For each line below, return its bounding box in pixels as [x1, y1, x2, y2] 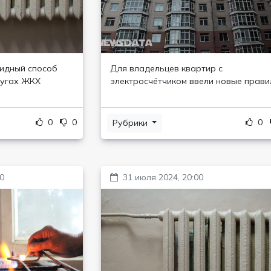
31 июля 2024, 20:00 [122, 172, 203, 183]
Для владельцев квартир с [109, 63, 223, 74]
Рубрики [112, 117, 150, 128]
